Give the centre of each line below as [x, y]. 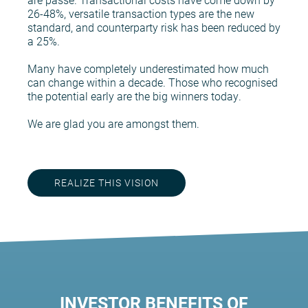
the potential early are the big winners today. [134, 96]
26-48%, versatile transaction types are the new [141, 13]
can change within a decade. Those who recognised [153, 82]
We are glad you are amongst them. [113, 123]
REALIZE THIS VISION [107, 183]
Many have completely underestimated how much [148, 68]
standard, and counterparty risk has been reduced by [154, 27]
